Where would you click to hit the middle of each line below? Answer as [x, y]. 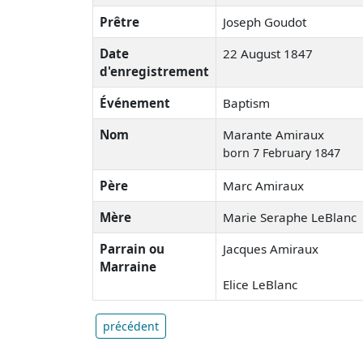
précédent [131, 326]
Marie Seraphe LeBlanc [290, 217]
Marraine [128, 266]
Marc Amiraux [263, 185]
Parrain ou [132, 248]
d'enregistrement [154, 71]
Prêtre [120, 21]
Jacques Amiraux [271, 248]
